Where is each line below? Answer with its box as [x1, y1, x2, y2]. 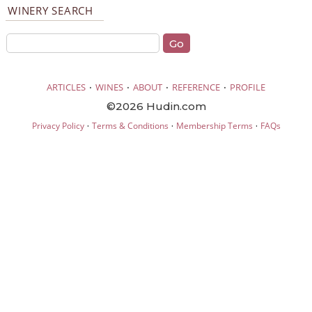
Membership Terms [175, 119, 253, 132]
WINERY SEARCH [8, 3, 93, 18]
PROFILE [230, 80, 265, 93]
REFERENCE [172, 80, 220, 93]
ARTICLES [47, 80, 86, 93]
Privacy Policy [31, 119, 84, 132]
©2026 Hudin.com [106, 99, 206, 113]
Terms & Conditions [91, 119, 169, 132]
